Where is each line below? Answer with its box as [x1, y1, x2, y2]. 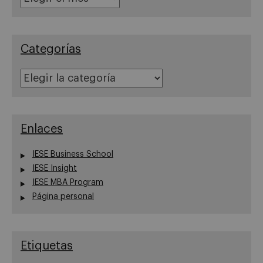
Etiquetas [21, 240, 73, 252]
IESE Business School [32, 150, 113, 159]
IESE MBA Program [32, 178, 103, 187]
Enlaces [21, 123, 63, 135]
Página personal [32, 192, 94, 201]
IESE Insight [32, 164, 77, 173]
